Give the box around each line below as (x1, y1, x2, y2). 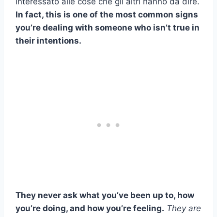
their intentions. (15, 35, 81, 46)
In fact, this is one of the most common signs (15, 9, 198, 19)
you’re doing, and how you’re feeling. (15, 203, 164, 213)
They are (167, 203, 201, 213)
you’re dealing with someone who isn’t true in (15, 22, 200, 32)
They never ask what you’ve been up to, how (15, 190, 194, 200)
